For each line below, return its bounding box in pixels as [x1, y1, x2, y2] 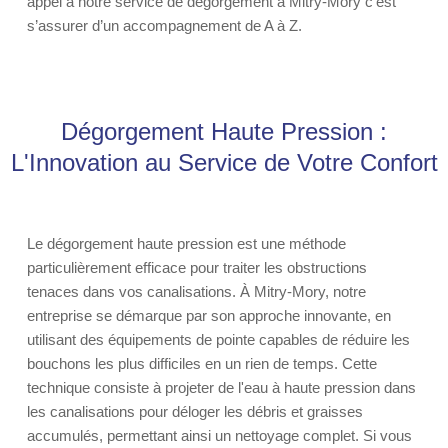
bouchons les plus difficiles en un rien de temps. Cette [27, 355, 377, 372]
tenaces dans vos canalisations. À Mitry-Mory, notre [27, 283, 366, 300]
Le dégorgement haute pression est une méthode [27, 235, 346, 252]
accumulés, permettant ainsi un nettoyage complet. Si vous [27, 427, 412, 444]
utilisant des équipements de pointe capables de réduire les [27, 331, 410, 348]
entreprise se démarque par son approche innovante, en [27, 307, 391, 324]
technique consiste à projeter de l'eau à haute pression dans [27, 379, 416, 396]
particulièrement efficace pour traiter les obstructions [27, 259, 367, 276]
